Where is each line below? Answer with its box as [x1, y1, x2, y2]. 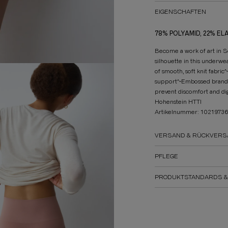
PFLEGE [155, 152, 178, 160]
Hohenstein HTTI [155, 98, 202, 105]
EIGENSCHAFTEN [155, 8, 206, 15]
